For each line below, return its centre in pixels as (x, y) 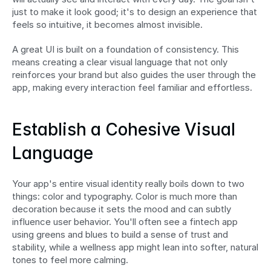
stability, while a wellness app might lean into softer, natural (135, 247)
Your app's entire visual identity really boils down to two (128, 184)
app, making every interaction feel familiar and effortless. (132, 88)
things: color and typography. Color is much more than (125, 197)
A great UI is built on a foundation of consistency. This (126, 50)
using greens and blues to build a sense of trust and (120, 235)
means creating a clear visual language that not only (120, 62)
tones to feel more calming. (70, 260)
